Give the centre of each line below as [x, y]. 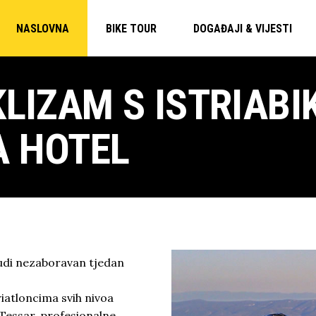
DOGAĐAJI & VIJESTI [243, 28]
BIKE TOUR [131, 28]
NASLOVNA [43, 28]
